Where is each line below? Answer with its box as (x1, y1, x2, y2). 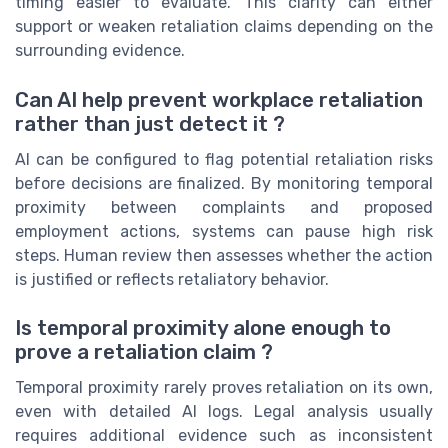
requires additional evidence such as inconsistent (15, 426, 433, 446)
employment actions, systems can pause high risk (15, 221, 433, 241)
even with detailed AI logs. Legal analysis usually (15, 402, 433, 422)
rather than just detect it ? (15, 111, 285, 136)
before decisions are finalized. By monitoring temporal (15, 173, 433, 193)
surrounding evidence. (15, 41, 185, 61)
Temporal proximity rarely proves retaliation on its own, (15, 378, 433, 398)
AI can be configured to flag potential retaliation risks (15, 149, 433, 169)
